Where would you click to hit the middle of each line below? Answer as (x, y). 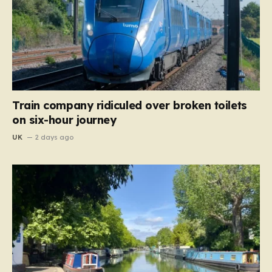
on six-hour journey (64, 120)
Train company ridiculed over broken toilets (130, 106)
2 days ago (55, 138)
